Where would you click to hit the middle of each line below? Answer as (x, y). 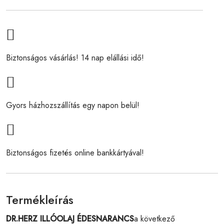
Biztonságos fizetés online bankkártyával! (75, 152)
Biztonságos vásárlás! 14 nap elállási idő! (75, 57)
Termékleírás (40, 199)
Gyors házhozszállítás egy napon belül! (73, 105)
